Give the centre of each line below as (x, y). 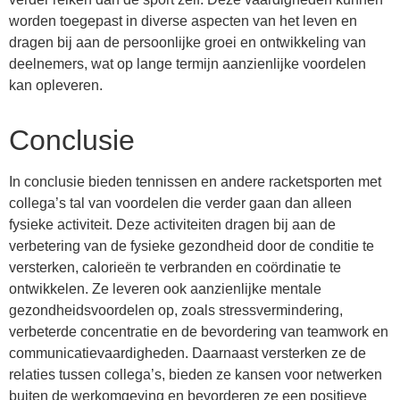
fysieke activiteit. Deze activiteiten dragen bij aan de (172, 224)
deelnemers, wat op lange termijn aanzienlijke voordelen (187, 63)
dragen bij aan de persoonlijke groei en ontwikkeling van (187, 42)
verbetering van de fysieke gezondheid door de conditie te (192, 246)
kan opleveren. (56, 85)
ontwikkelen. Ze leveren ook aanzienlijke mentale (165, 288)
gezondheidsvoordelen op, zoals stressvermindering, (176, 310)
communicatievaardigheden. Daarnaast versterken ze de (187, 353)
